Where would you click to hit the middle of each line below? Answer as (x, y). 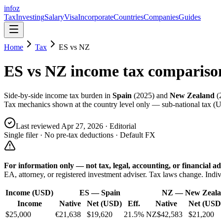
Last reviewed (38, 126)
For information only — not (51, 165)
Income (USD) (29, 192)
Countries (129, 17)
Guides (190, 17)
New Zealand (192, 95)
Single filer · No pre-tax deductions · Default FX (80, 135)
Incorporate (96, 17)
